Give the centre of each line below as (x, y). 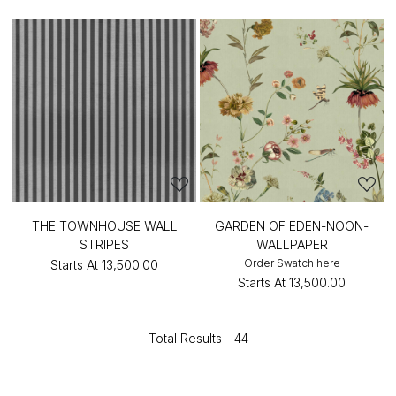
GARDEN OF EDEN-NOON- (292, 226)
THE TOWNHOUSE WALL (104, 226)
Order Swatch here (292, 263)
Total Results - (191, 338)
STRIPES (104, 244)
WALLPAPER (292, 244)
